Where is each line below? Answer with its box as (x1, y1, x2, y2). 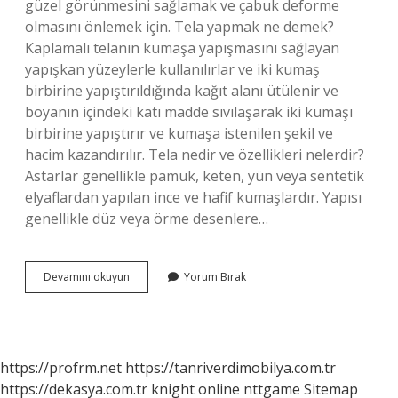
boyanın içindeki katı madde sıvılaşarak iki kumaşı (25, 102, 353, 122)
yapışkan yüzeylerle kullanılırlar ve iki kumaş (25, 60, 320, 79)
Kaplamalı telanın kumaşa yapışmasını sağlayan (25, 38, 339, 58)
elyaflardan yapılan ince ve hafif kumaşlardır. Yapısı (25, 187, 362, 207)
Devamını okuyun (44, 269, 130, 284)
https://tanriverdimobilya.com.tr (125, 358, 336, 378)
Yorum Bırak (184, 269, 246, 284)
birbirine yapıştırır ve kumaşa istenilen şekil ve (25, 123, 333, 143)
